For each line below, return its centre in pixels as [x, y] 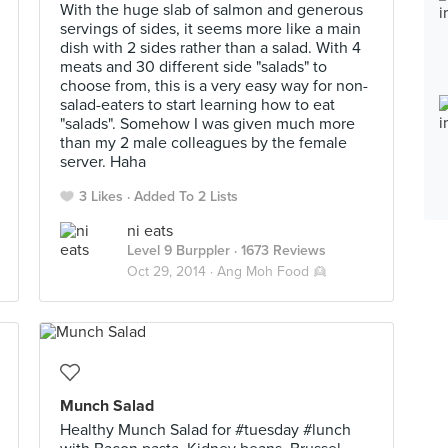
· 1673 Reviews [278, 250]
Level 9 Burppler [178, 250]
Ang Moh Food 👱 [272, 271]
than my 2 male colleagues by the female [203, 143]
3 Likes [101, 196]
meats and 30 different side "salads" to [193, 67]
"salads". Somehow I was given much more [207, 124]
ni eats [150, 231]
